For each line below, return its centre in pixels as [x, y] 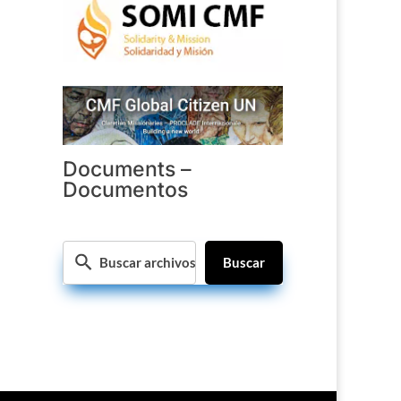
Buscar [243, 262]
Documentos [126, 189]
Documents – [128, 169]
